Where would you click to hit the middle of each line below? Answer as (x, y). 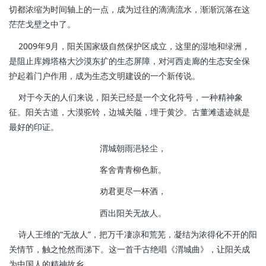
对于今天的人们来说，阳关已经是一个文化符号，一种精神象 (126, 97)
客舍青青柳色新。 (133, 170)
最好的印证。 (34, 126)
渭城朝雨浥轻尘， (133, 148)
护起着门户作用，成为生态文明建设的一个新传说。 (104, 75)
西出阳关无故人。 (133, 213)
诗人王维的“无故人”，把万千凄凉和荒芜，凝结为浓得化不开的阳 (133, 234)
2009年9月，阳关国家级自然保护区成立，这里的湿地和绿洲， (129, 46)
